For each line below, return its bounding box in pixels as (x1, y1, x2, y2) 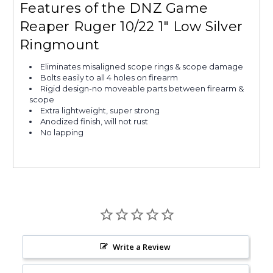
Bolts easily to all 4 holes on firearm (40, 72, 179, 82)
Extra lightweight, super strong (40, 105, 160, 115)
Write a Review (113, 241, 171, 252)
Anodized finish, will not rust (40, 116, 149, 126)
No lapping (40, 127, 84, 137)
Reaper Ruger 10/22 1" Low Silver (19, 18, 243, 35)
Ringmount (19, 37, 100, 53)
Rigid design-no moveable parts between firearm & (40, 83, 244, 93)
